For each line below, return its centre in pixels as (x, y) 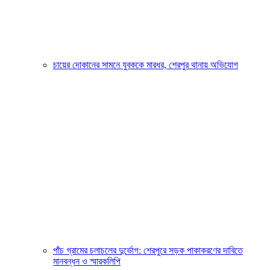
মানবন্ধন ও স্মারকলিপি (87, 261)
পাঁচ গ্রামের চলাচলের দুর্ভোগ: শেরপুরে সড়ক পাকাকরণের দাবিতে (148, 250)
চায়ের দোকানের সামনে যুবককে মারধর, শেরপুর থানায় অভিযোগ (146, 65)
